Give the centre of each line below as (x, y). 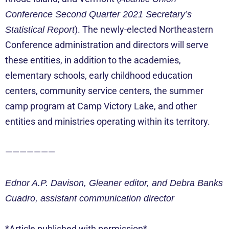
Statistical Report (40, 29)
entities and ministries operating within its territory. (108, 121)
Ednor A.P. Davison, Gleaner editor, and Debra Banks (114, 183)
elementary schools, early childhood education (99, 75)
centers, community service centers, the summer (104, 90)
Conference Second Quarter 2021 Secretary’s (98, 14)
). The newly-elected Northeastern (144, 29)
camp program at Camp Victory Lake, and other (101, 106)
